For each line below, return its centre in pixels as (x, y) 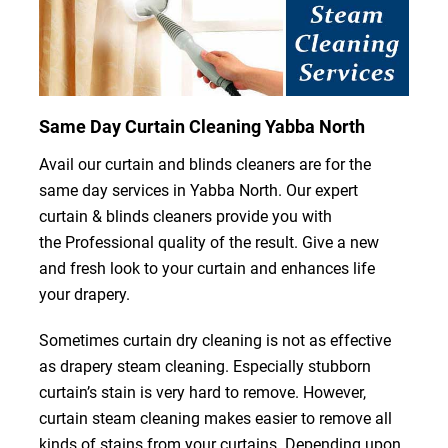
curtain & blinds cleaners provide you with (185, 216)
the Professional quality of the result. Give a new (208, 242)
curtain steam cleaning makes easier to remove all (215, 418)
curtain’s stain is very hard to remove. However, (202, 392)
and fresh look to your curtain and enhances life (206, 268)
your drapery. (84, 294)
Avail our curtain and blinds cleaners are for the (204, 164)
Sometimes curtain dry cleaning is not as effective (214, 340)
